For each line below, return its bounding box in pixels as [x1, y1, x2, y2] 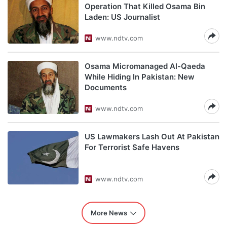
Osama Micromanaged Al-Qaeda [85, 61, 205, 71]
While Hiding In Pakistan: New [85, 72, 195, 82]
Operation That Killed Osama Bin [85, 2, 205, 11]
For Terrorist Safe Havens [85, 142, 179, 152]
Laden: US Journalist [85, 12, 160, 22]
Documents [85, 83, 127, 92]
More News [91, 209, 127, 217]
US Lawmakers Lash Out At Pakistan [85, 132, 219, 141]
